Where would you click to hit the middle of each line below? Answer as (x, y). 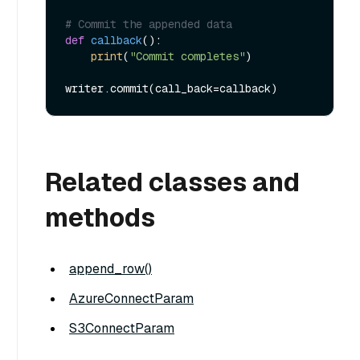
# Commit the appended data (149, 24)
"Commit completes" (187, 56)
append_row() (110, 269)
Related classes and (172, 182)
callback (117, 40)
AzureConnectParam (131, 299)
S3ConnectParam (122, 329)
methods (100, 217)
